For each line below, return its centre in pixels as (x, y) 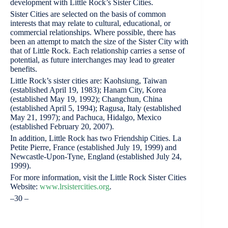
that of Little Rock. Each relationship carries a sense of (97, 50)
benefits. (24, 69)
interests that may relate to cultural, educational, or (90, 23)
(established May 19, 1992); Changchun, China (86, 99)
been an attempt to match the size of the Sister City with (99, 41)
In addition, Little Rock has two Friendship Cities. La (96, 138)
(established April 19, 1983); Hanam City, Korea (88, 90)
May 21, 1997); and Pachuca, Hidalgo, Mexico (86, 117)
